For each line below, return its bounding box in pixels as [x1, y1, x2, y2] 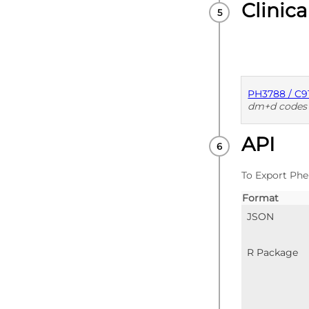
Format [242, 192, 279, 205]
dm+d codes [248, 100, 308, 113]
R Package [247, 246, 299, 259]
